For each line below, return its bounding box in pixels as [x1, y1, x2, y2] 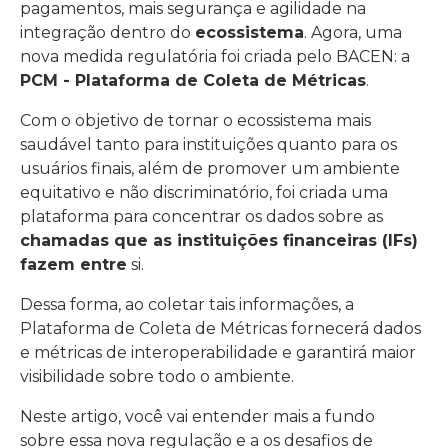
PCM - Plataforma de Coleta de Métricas [20, 71, 366, 90]
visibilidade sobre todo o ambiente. [20, 367, 294, 386]
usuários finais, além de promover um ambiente [20, 159, 400, 178]
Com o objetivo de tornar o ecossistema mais [20, 111, 371, 130]
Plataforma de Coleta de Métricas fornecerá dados [20, 319, 421, 338]
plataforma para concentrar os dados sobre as [20, 207, 383, 226]
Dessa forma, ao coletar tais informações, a [20, 295, 354, 314]
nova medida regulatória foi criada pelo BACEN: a [20, 47, 410, 66]
